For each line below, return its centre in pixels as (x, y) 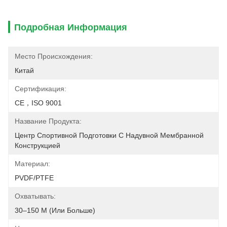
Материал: (32, 164)
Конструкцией (37, 145)
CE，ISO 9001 (38, 103)
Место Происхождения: (54, 56)
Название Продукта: (48, 121)
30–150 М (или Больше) (55, 210)
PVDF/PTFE (34, 178)
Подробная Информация (71, 27)
